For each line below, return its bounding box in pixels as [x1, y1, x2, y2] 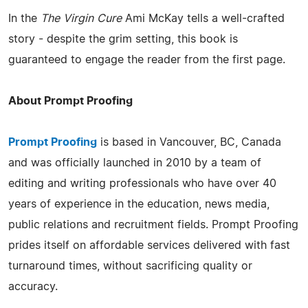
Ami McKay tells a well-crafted [122, 12, 285, 24]
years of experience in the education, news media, [8, 198, 269, 210]
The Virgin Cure [41, 12, 122, 24]
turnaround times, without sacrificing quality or [8, 260, 252, 272]
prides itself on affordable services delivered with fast [8, 239, 290, 251]
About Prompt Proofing [8, 95, 133, 107]
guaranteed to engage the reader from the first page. [8, 54, 285, 65]
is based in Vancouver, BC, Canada [97, 136, 281, 148]
